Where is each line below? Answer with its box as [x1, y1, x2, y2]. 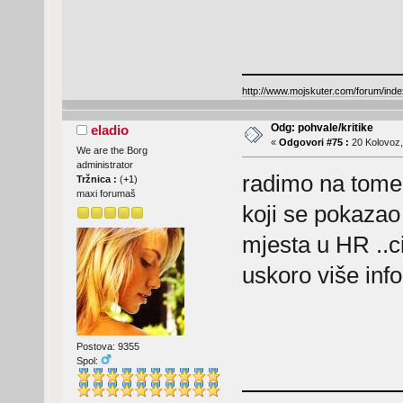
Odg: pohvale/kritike [270, 121, 373, 135]
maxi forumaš [76, 188, 136, 200]
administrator [76, 159, 133, 171]
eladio [91, 122, 130, 139]
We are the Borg [76, 145, 148, 157]
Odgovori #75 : [278, 137, 349, 148]
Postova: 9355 [76, 341, 139, 352]
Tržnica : [76, 174, 120, 185]
